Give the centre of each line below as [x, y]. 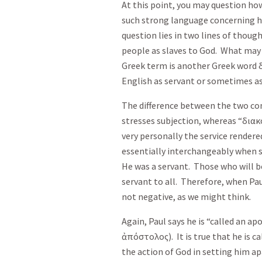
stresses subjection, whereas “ [182, 120]
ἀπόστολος [145, 236]
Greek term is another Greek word [190, 65]
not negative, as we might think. [186, 196]
